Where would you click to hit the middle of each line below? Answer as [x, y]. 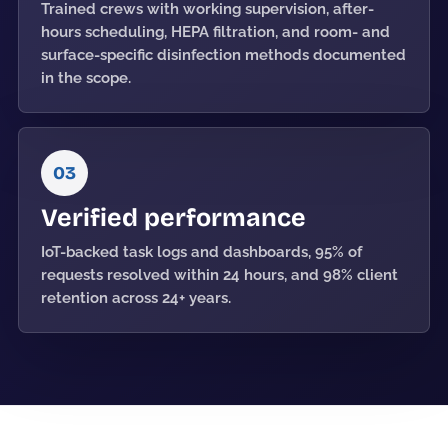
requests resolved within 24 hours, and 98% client [219, 275]
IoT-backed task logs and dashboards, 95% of [201, 252]
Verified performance [173, 218]
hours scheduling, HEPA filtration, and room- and [215, 32]
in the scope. [86, 78]
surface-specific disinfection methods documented [223, 55]
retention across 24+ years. [136, 298]
